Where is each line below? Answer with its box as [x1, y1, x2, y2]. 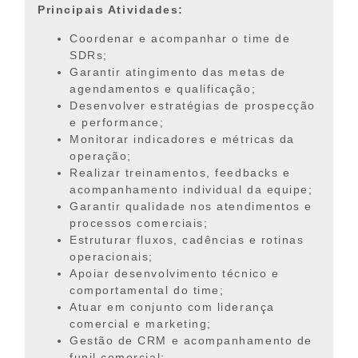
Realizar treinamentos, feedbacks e [70, 165, 291, 179]
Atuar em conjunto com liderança [70, 300, 275, 313]
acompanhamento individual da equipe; [70, 182, 313, 196]
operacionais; [70, 249, 154, 263]
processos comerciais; [70, 216, 209, 229]
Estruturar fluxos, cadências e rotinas [70, 233, 304, 246]
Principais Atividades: [38, 3, 184, 17]
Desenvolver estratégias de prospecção [70, 98, 316, 112]
